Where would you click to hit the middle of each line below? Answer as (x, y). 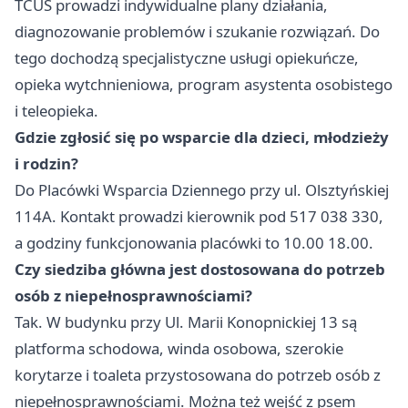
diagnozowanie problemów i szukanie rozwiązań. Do (197, 32)
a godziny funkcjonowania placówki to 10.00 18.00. (194, 243)
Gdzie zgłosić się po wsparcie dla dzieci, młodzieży (202, 138)
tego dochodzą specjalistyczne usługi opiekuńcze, (187, 58)
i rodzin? (46, 164)
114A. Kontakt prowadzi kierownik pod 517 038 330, (199, 217)
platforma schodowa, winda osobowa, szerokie (179, 349)
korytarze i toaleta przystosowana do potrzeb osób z (198, 375)
